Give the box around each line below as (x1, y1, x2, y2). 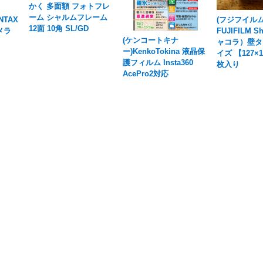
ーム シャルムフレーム (29, 13, 108, 22)
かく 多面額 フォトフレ (29, 2, 110, 11)
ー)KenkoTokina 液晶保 (123, 47, 205, 56)
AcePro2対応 (123, 69, 169, 79)
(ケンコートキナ (123, 36, 179, 45)
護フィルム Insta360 (123, 58, 194, 68)
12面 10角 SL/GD (29, 24, 89, 33)
